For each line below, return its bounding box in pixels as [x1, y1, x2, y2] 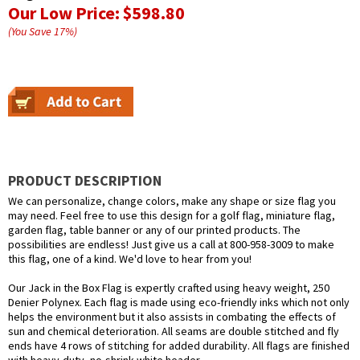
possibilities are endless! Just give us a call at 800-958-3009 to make [8, 237, 334, 252]
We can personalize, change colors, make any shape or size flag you [8, 194, 336, 209]
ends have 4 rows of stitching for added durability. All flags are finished [8, 338, 350, 354]
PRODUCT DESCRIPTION [8, 171, 162, 190]
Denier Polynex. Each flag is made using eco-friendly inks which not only [8, 295, 350, 310]
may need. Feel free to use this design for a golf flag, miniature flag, [8, 208, 335, 223]
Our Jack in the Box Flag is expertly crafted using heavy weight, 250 [8, 280, 329, 296]
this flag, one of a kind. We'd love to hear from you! [8, 252, 252, 267]
